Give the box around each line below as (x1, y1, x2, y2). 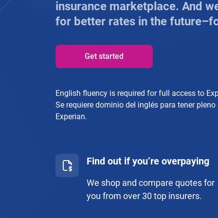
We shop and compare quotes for (87, 178, 215, 188)
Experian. (55, 112, 87, 121)
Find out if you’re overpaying (87, 155, 209, 167)
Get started (85, 52, 124, 61)
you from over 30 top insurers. (87, 191, 202, 201)
